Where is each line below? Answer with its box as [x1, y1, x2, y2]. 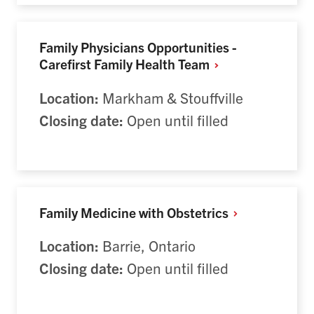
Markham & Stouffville [99, 88, 243, 107]
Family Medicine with [39, 203, 167, 221]
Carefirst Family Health [39, 55, 178, 73]
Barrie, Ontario [99, 236, 196, 255]
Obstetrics [167, 203, 231, 221]
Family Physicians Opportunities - [39, 38, 237, 56]
